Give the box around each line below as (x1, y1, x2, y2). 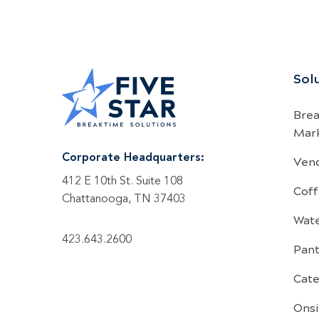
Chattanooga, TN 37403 (62, 194, 186, 206)
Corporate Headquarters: (62, 152, 204, 164)
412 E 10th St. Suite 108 (62, 176, 183, 188)
